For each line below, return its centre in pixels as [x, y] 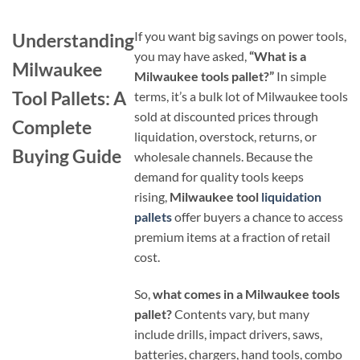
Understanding [73, 41]
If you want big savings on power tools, [240, 36]
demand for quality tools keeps [219, 177]
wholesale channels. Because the [223, 157]
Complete [52, 127]
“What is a [278, 56]
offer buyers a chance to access [258, 217]
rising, [152, 197]
